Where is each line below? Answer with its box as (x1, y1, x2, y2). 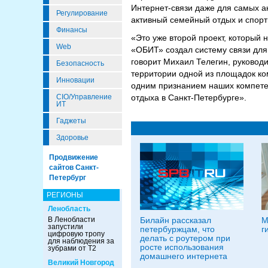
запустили (48, 223, 83, 231)
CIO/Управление (56, 93, 112, 101)
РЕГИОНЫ (47, 191, 83, 199)
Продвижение (49, 153, 98, 162)
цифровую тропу (48, 230, 105, 238)
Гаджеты (56, 117, 86, 125)
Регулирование (56, 9, 108, 17)
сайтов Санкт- (49, 163, 99, 172)
